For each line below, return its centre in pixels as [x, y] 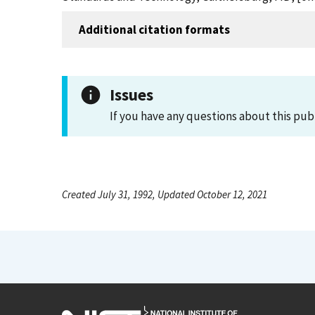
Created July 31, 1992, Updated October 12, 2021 [165, 194]
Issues [131, 95]
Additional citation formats [154, 29]
